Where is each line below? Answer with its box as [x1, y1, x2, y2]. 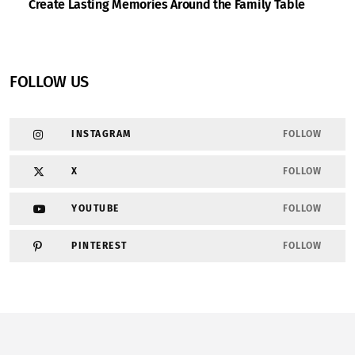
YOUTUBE [71, 203, 120, 214]
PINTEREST [71, 240, 128, 251]
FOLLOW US [10, 72, 90, 91]
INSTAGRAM [71, 128, 132, 139]
